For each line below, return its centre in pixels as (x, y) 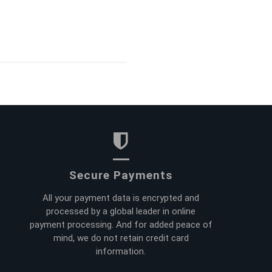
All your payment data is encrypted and (121, 198)
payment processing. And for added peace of (121, 224)
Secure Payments (121, 175)
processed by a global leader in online (121, 211)
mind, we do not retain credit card (121, 238)
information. (121, 251)
